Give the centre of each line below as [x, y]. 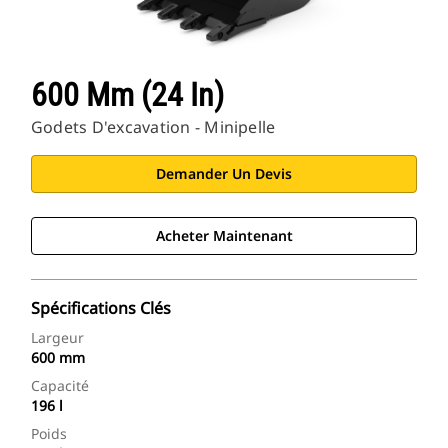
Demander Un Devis [224, 174]
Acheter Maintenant [224, 236]
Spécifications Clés [101, 308]
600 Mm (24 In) [127, 95]
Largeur [57, 338]
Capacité [60, 386]
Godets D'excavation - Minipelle [153, 127]
